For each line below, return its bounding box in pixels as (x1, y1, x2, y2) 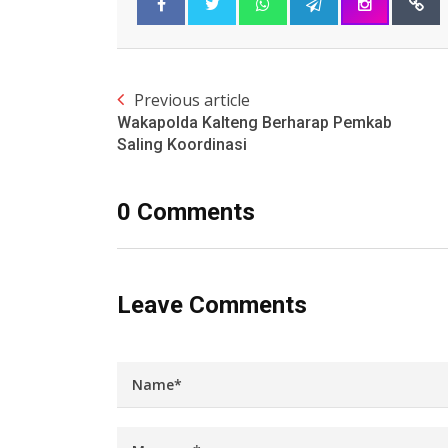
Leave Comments (117, 291, 307, 320)
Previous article (134, 89, 250, 112)
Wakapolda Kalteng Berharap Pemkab (117, 113, 392, 133)
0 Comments (117, 198, 255, 227)
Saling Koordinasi (117, 135, 247, 155)
